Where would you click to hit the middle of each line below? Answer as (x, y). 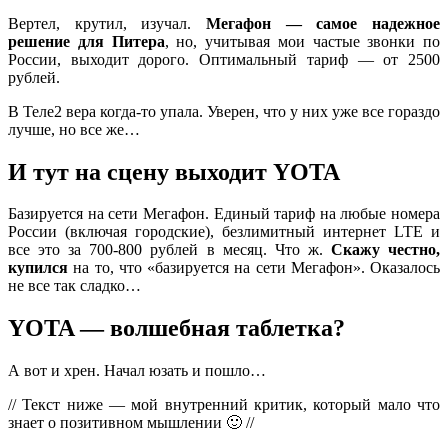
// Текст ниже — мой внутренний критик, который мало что (224, 405)
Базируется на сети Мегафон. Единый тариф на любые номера (224, 214)
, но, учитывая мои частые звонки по (302, 41)
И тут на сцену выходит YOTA (174, 171)
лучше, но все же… (74, 129)
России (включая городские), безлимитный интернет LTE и (224, 232)
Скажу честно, (385, 250)
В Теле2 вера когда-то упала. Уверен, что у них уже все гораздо (224, 111)
